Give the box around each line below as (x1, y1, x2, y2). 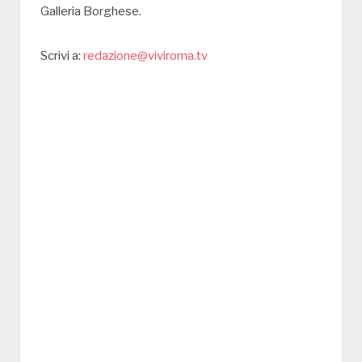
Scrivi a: (40, 48, 83, 64)
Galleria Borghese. (40, 4, 141, 19)
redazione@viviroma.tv (83, 48, 208, 64)
